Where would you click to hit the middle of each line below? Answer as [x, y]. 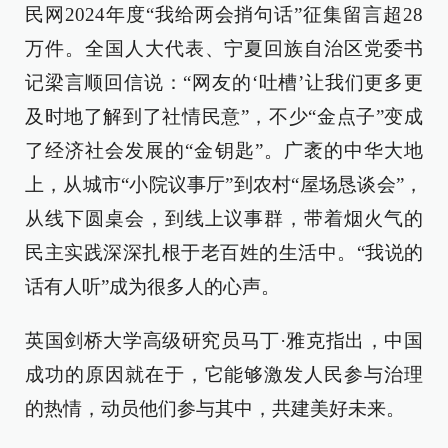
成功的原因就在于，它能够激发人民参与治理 [224, 374]
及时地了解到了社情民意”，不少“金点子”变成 [224, 116]
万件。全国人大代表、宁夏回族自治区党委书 [224, 48]
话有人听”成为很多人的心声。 [152, 286]
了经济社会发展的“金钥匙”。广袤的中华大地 [224, 150]
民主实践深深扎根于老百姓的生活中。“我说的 [224, 252]
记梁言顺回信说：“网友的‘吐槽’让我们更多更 [224, 82]
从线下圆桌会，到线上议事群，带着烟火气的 [224, 218]
